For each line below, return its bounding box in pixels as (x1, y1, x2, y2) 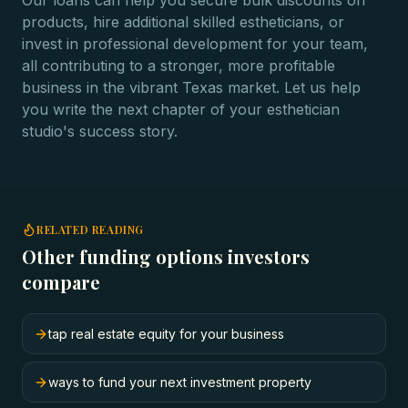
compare (22, 270, 100, 294)
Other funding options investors (22, 244, 310, 269)
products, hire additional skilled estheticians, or (22, 13, 344, 31)
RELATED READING (36, 222, 144, 237)
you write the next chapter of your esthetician (22, 100, 340, 118)
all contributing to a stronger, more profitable (22, 56, 335, 75)
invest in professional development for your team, (22, 35, 368, 53)
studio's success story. (22, 122, 178, 140)
